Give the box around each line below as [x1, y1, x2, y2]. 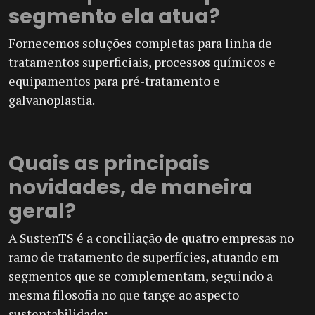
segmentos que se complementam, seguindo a [8, 267, 273, 285]
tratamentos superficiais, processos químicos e [8, 53, 276, 71]
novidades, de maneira [8, 173, 252, 202]
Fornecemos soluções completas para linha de [8, 34, 272, 52]
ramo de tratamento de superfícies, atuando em [8, 248, 279, 266]
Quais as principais [8, 149, 210, 178]
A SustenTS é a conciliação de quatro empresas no [8, 229, 294, 247]
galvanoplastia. [8, 91, 95, 109]
